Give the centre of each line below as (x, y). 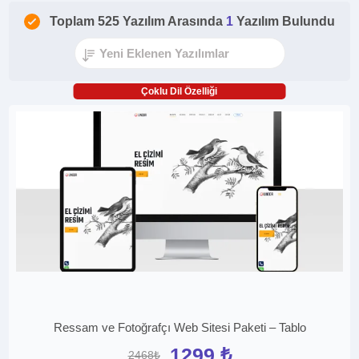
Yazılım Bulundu (286, 21)
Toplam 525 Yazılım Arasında (138, 21)
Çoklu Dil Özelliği (179, 91)
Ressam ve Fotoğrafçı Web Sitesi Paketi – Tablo (179, 328)
